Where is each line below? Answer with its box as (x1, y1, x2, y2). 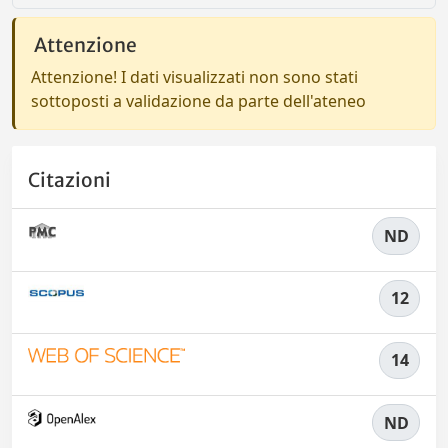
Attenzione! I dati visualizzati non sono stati (31, 66, 358, 88)
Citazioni (28, 168, 111, 193)
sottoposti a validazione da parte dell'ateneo (31, 90, 366, 112)
